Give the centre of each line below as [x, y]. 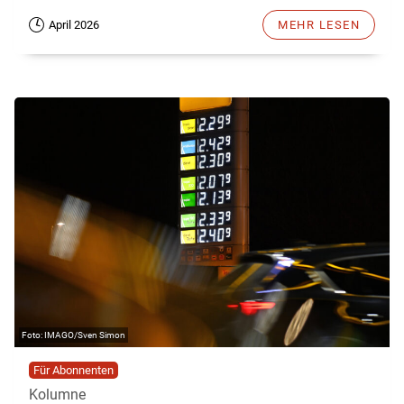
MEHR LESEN [319, 24]
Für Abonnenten [73, 371]
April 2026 [74, 24]
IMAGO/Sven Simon [85, 335]
